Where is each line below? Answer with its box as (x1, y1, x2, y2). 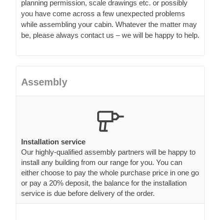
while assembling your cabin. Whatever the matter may (21, 20, 197, 28)
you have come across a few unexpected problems (21, 9, 185, 18)
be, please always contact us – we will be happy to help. (21, 30, 199, 39)
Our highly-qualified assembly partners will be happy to (21, 147, 195, 156)
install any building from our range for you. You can (21, 158, 182, 166)
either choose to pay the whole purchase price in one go (21, 168, 199, 177)
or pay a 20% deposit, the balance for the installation (21, 178, 187, 187)
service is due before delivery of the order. (21, 189, 155, 197)
